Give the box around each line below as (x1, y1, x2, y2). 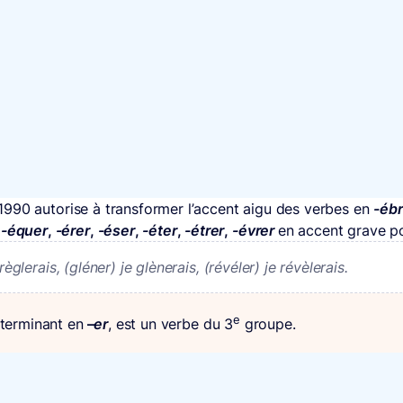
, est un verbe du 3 (108, 315, 234, 334)
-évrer (232, 220, 278, 239)
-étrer (184, 220, 225, 239)
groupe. (239, 315, 296, 334)
